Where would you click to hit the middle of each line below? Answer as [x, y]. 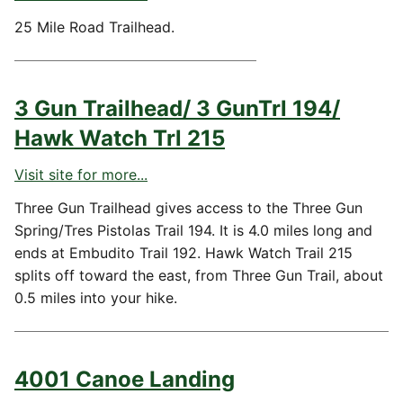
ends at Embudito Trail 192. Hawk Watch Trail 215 [184, 253]
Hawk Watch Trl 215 [120, 138]
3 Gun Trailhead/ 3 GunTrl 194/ [177, 108]
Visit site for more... [81, 175]
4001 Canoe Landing [125, 379]
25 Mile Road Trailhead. [94, 27]
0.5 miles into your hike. [96, 298]
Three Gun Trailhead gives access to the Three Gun [188, 208]
